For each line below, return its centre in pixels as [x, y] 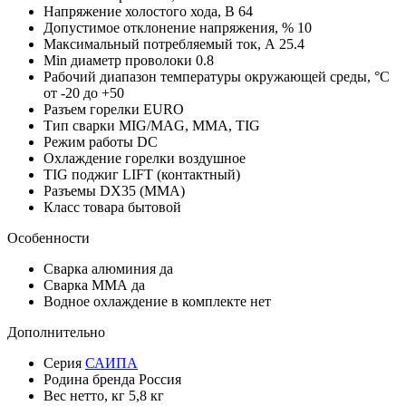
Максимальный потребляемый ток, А [161, 44]
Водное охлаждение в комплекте [147, 302]
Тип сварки [81, 126]
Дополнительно [56, 333]
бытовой [155, 208]
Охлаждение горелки [111, 159]
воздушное [212, 159]
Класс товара [86, 208]
